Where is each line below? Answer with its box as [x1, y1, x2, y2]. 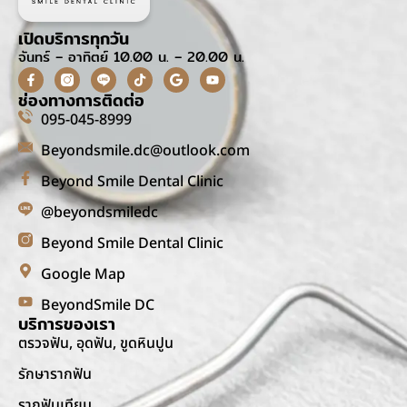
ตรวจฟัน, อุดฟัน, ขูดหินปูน [18, 333, 174, 354]
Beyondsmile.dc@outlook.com [41, 140, 250, 162]
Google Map [41, 263, 125, 285]
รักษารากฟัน [18, 363, 92, 385]
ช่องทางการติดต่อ [18, 87, 144, 114]
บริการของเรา [18, 311, 115, 337]
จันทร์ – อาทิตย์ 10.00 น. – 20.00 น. [18, 46, 244, 67]
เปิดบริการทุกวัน [18, 25, 129, 52]
